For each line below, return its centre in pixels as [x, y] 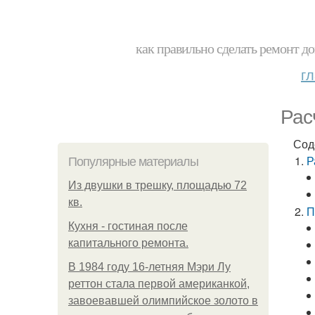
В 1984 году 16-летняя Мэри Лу [149, 267]
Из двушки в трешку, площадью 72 [157, 185]
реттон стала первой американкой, [159, 284]
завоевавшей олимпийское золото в [163, 301]
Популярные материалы [133, 162]
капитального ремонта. [128, 243]
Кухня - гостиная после [128, 226]
